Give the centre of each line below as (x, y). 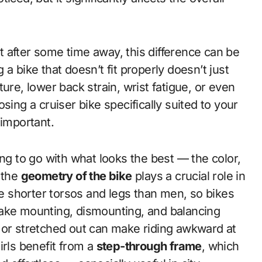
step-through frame (149, 246)
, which (220, 246)
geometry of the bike (76, 176)
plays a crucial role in (189, 176)
